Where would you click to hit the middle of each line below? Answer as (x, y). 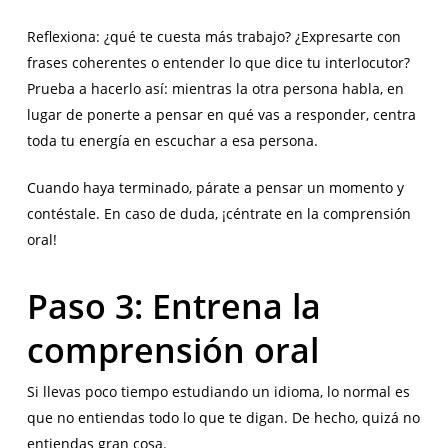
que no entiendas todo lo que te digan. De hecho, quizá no (223, 418)
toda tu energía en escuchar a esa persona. (172, 141)
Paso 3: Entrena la (173, 306)
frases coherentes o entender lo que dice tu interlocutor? (218, 63)
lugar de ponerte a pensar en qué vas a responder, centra (221, 115)
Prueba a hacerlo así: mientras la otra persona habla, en (215, 89)
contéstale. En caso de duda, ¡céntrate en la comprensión (218, 214)
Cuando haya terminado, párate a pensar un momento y (215, 188)
